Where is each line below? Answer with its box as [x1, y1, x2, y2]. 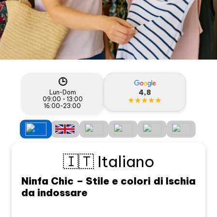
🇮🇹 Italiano [62, 151, 155, 171]
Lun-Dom [49, 88, 76, 96]
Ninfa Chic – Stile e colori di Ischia [21, 174, 196, 187]
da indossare [21, 186, 88, 199]
